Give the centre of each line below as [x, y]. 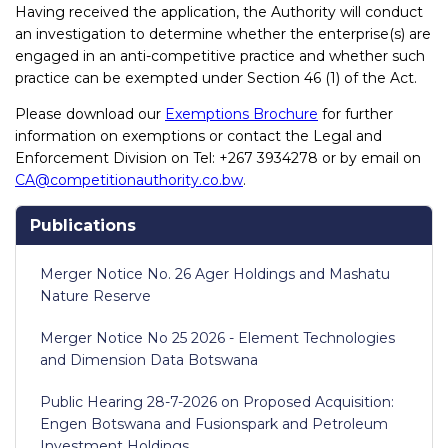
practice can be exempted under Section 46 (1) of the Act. [216, 77]
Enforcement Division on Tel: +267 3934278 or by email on [218, 157]
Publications [83, 225]
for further [355, 113]
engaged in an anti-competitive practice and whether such [220, 55]
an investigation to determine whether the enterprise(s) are [223, 33]
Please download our [90, 113]
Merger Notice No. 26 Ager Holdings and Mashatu [215, 273]
